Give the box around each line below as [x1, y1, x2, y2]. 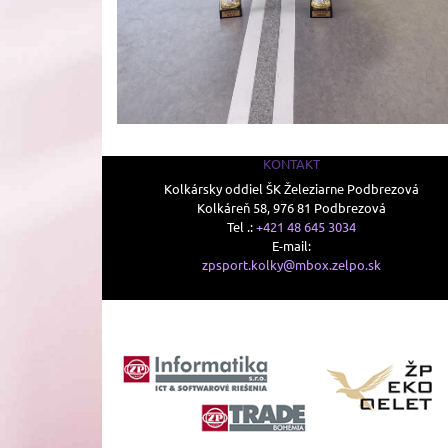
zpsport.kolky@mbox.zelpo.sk [202, 255, 382, 273]
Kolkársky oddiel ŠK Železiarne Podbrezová [164, 179, 420, 197]
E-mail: [272, 236, 312, 254]
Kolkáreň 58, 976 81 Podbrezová [197, 198, 387, 216]
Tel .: [227, 217, 257, 235]
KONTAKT [263, 154, 321, 172]
